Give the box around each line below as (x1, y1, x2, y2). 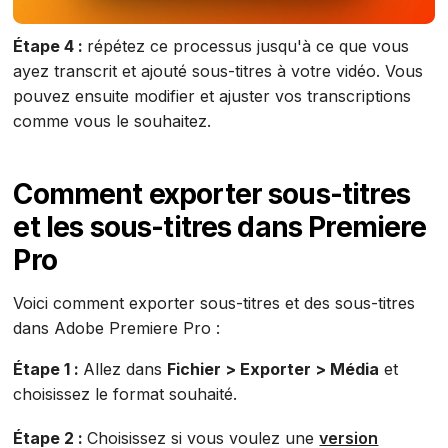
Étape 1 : (13, 359, 84, 380)
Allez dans (83, 359, 168, 380)
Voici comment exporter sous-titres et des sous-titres (13, 293, 416, 314)
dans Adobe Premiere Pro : (13, 318, 226, 339)
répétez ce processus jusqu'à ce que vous (87, 36, 410, 57)
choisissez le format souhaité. (13, 384, 238, 405)
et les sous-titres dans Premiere (13, 210, 427, 245)
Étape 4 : (13, 36, 88, 57)
